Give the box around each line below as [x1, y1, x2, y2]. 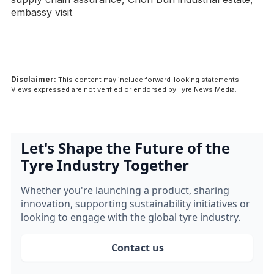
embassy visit [11, 6, 72, 19]
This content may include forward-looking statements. [56, 75, 241, 84]
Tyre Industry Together [21, 155, 189, 176]
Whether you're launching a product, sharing [21, 183, 229, 198]
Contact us [111, 241, 164, 255]
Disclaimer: [11, 75, 56, 84]
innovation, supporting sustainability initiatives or [21, 197, 250, 211]
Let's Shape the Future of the [21, 138, 230, 158]
